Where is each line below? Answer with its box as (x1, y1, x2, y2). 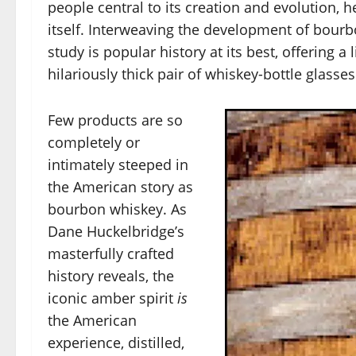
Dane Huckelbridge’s (48, 221, 184, 241)
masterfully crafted (48, 243, 174, 263)
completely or (48, 132, 140, 152)
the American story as (48, 176, 193, 196)
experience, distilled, (48, 332, 184, 352)
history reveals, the (48, 265, 174, 285)
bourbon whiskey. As (48, 199, 187, 219)
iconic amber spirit (48, 288, 177, 308)
